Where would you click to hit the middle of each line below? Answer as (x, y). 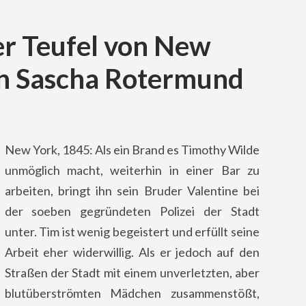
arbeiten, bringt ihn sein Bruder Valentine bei (132, 191)
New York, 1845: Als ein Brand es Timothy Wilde (132, 150)
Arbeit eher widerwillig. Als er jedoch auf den (132, 252)
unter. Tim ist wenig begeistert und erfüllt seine (132, 232)
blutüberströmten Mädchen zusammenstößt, (132, 293)
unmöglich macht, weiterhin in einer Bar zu (132, 170)
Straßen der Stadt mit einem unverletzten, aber (132, 273)
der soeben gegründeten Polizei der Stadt (132, 211)
